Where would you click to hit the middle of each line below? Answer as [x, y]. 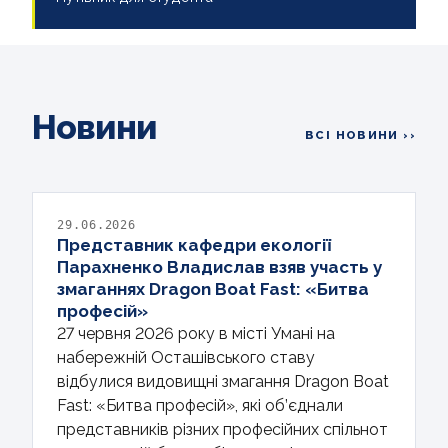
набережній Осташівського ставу [186, 358]
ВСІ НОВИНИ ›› [360, 135]
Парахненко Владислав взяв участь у [219, 267]
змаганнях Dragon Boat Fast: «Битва [213, 289]
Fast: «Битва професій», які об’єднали [200, 406]
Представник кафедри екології [194, 245]
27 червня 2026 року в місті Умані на [196, 334]
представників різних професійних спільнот [222, 430]
